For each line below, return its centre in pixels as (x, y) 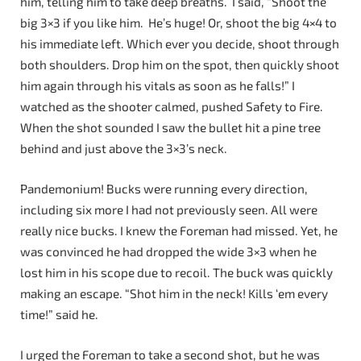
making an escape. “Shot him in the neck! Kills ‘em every (174, 294)
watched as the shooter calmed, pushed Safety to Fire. (172, 107)
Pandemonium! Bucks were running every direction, (164, 189)
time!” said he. (59, 315)
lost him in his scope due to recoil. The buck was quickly (176, 273)
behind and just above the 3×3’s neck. (124, 149)
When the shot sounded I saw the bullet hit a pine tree (170, 128)
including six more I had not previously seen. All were (169, 210)
